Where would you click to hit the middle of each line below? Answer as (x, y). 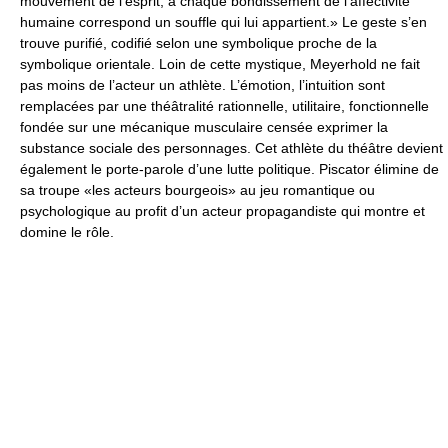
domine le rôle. (67, 231)
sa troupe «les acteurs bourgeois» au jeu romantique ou (197, 189)
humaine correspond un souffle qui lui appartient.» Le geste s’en (223, 21)
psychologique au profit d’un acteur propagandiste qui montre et (222, 210)
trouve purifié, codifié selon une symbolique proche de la (198, 42)
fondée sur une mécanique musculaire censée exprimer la (204, 126)
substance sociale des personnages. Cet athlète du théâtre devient (231, 147)
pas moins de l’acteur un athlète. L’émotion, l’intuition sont (202, 84)
